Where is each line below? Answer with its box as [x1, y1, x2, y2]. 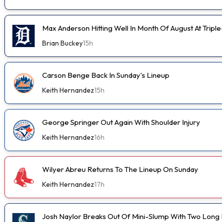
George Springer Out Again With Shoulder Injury [42, 117, 200, 127]
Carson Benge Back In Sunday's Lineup [42, 70, 169, 80]
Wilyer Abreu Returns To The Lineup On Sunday [42, 164, 198, 174]
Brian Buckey [42, 38, 83, 48]
